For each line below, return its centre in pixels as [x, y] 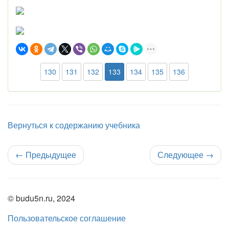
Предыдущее [50, 155]
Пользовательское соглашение [67, 218]
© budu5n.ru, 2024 [41, 198]
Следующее [181, 155]
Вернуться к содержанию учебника [74, 125]
